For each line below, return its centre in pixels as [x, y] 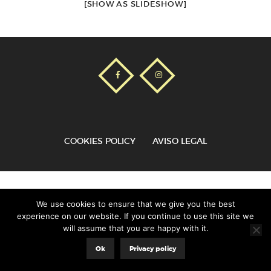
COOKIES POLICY [100, 141]
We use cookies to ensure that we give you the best [135, 204]
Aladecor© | [126, 192]
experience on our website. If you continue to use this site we [135, 216]
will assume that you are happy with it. [135, 228]
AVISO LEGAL [180, 141]
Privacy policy [152, 249]
